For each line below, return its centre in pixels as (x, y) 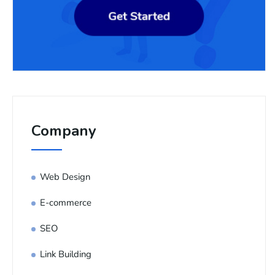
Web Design (65, 176)
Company (64, 130)
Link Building (66, 254)
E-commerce (66, 202)
